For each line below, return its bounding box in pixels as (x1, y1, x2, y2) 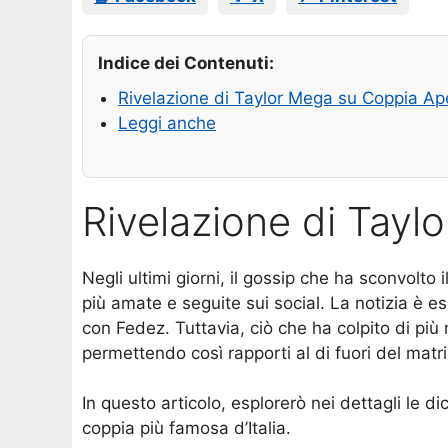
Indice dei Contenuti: (98, 53, 274, 74)
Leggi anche (118, 113, 216, 134)
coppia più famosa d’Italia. (82, 418, 291, 439)
